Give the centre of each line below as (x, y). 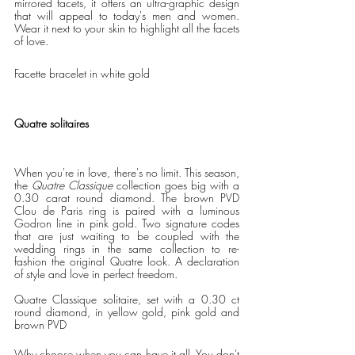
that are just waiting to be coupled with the (127, 236)
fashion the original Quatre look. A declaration (127, 261)
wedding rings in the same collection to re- (127, 248)
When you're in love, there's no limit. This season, (127, 172)
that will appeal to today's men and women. (127, 15)
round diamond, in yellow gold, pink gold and (127, 312)
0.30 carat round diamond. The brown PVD (127, 198)
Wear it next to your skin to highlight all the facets (127, 28)
